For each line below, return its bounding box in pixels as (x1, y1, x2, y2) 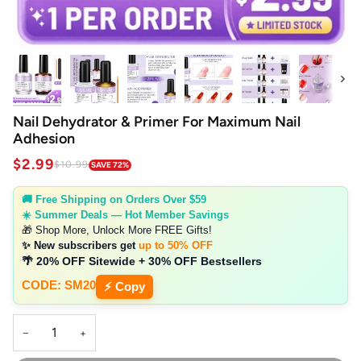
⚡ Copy (104, 280, 145, 294)
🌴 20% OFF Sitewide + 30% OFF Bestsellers (22, 255, 262, 268)
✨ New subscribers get (22, 239, 139, 252)
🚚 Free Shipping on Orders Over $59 (22, 193, 206, 206)
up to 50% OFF (139, 239, 213, 252)
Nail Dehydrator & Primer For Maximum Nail (13, 112, 301, 131)
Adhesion (13, 129, 75, 147)
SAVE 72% (90, 159, 129, 170)
